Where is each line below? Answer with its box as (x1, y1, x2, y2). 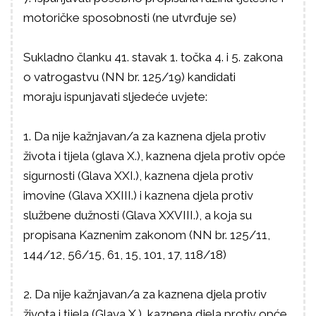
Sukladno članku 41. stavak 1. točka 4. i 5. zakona (23, 50, 283, 64)
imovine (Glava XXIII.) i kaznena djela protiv (23, 188, 253, 202)
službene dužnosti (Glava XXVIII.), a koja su (23, 208, 252, 222)
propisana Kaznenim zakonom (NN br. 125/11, (23, 228, 270, 242)
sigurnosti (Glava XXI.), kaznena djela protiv (23, 169, 253, 183)
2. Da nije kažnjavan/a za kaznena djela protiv (23, 287, 267, 301)
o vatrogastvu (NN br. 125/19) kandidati (23, 70, 236, 84)
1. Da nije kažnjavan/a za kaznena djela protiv (23, 129, 266, 143)
